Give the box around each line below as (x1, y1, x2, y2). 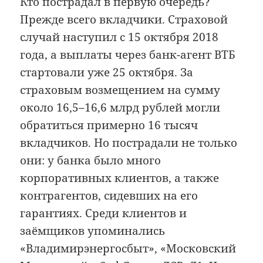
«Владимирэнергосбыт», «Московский (20, 241, 237, 257)
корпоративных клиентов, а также (20, 170, 220, 186)
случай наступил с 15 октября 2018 (20, 29, 219, 45)
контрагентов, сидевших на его (20, 188, 198, 204)
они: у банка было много (20, 153, 161, 168)
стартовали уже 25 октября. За (20, 65, 194, 80)
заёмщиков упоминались (20, 223, 166, 239)
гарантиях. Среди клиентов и (20, 205, 187, 221)
